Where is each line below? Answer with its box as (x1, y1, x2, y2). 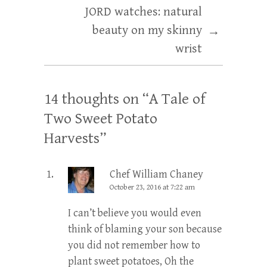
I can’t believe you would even (68, 207, 201, 220)
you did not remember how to (68, 239, 200, 252)
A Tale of (149, 90, 206, 108)
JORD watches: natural (85, 5, 202, 20)
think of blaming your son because (68, 223, 222, 236)
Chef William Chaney (110, 168, 203, 181)
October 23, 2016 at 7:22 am (110, 183, 195, 193)
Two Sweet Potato (44, 110, 157, 128)
